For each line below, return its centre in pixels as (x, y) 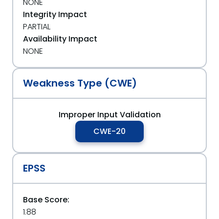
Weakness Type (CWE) (80, 83)
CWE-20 (109, 131)
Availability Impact (60, 39)
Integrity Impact (55, 14)
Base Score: (46, 200)
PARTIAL (37, 27)
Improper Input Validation (109, 115)
